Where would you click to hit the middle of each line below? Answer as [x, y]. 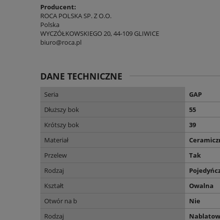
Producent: [58, 7]
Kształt [54, 186]
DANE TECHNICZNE [81, 76]
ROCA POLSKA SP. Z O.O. [76, 16]
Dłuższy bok [62, 110]
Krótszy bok [62, 125]
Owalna [201, 186]
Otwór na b [61, 201]
